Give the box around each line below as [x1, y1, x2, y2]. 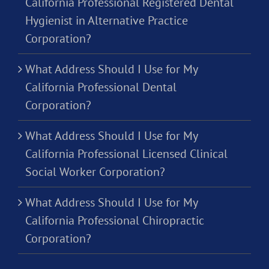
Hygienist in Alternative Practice [25, 13, 188, 29]
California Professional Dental [25, 79, 177, 95]
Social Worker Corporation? [25, 164, 165, 180]
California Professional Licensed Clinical [25, 146, 228, 162]
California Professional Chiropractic [25, 213, 204, 229]
